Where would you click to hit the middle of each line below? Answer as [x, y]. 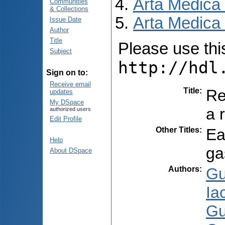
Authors [184, 169]
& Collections [69, 9]
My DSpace [67, 102]
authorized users [70, 109]
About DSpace [71, 150]
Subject [61, 51]
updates [61, 92]
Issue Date [66, 19]
